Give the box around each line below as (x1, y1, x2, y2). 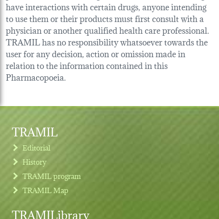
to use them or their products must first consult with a (6, 11, 204, 25)
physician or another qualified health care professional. (6, 23, 209, 37)
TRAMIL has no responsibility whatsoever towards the (6, 35, 208, 48)
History (22, 156, 47, 168)
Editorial (22, 142, 51, 153)
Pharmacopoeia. (6, 70, 66, 84)
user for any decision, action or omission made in (6, 46, 185, 60)
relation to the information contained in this (6, 58, 168, 72)
